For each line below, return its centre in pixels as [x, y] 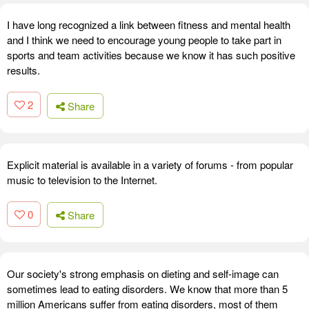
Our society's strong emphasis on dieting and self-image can [143, 274]
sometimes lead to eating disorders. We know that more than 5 [147, 289]
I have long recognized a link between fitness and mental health [149, 25]
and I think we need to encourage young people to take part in [144, 40]
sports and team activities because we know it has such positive [151, 55]
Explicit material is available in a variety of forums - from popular [150, 164]
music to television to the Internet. [82, 179]
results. [23, 70]
